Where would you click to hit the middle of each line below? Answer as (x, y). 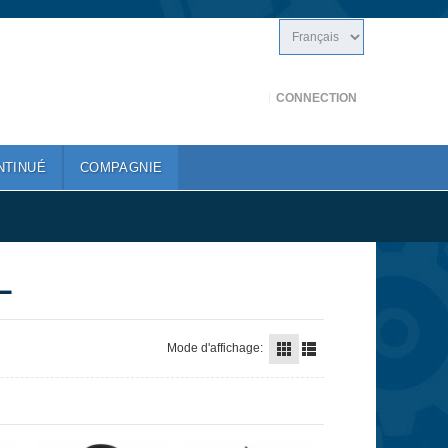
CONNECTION (317, 97)
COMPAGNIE (121, 167)
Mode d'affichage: (214, 347)
